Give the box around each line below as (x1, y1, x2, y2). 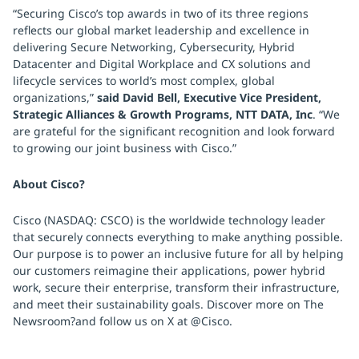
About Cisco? (13, 176, 85, 192)
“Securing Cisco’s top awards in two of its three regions (13, 6, 309, 21)
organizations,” (13, 90, 97, 105)
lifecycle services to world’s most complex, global (13, 73, 275, 88)
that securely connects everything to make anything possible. (13, 229, 343, 244)
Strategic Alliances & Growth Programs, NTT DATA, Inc (13, 107, 313, 122)
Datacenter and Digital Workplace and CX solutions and (13, 56, 311, 71)
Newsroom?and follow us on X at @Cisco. (13, 313, 232, 329)
